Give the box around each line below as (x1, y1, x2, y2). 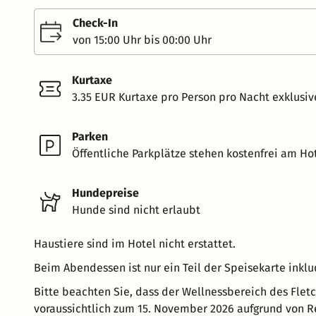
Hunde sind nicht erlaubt (72, 202, 200, 217)
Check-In (73, 16, 118, 30)
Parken (72, 129, 108, 143)
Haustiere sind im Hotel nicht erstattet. (34, 236, 236, 250)
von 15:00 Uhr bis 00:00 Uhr (73, 32, 212, 47)
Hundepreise (72, 186, 139, 200)
